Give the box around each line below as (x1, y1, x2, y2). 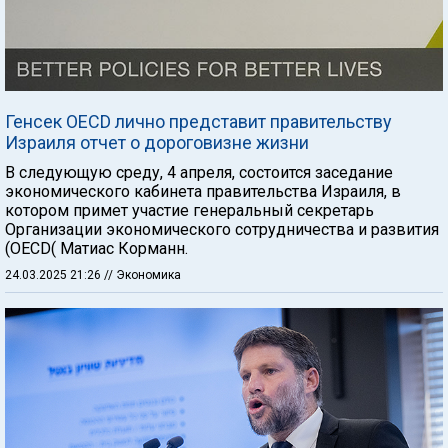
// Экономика (104, 268, 181, 282)
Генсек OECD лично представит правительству (5, 111, 392, 132)
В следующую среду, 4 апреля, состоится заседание (5, 163, 393, 182)
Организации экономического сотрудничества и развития (5, 220, 439, 239)
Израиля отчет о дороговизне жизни (5, 132, 309, 153)
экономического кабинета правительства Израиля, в (5, 182, 401, 201)
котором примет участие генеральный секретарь (5, 201, 374, 220)
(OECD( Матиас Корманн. (5, 239, 188, 258)
